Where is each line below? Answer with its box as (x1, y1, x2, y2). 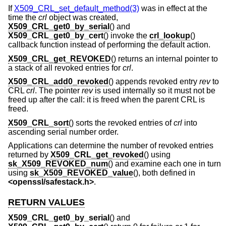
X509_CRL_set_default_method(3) (14, 4, 139, 13)
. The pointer (35, 86, 82, 95)
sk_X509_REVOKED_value (30, 168, 133, 178)
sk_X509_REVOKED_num (8, 159, 108, 168)
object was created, (47, 13, 118, 22)
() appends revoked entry (108, 77, 199, 86)
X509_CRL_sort (8, 118, 69, 127)
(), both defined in (133, 168, 195, 178)
